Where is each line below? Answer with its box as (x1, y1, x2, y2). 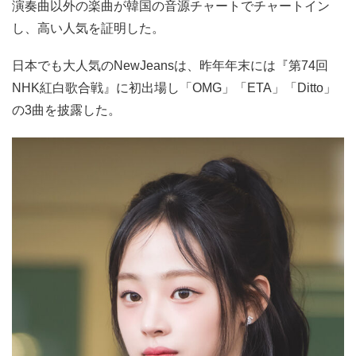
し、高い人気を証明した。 (12, 21, 164, 36)
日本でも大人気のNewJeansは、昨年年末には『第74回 (12, 59, 328, 73)
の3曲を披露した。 (12, 103, 121, 118)
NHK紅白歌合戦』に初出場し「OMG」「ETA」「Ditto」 (12, 81, 336, 95)
